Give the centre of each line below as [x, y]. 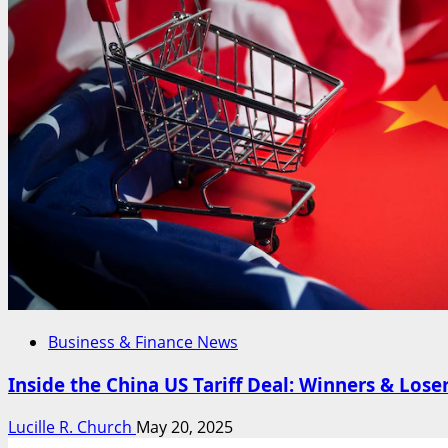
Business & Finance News [143, 342]
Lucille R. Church [72, 426]
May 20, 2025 [184, 426]
